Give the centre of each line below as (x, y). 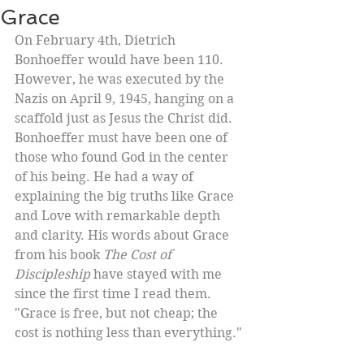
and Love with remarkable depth (119, 216)
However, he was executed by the (121, 79)
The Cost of (139, 255)
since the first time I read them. (116, 294)
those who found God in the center (123, 157)
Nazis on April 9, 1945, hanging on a (126, 99)
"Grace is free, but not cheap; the (118, 313)
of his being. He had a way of (106, 177)
